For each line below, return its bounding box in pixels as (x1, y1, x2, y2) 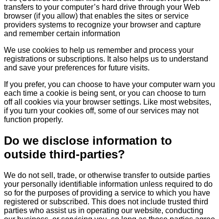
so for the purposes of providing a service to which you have (4, 188, 210, 197)
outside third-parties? (4, 148, 125, 161)
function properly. (4, 115, 63, 124)
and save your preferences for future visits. (4, 64, 150, 72)
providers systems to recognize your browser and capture (4, 21, 201, 29)
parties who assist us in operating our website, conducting (4, 206, 203, 215)
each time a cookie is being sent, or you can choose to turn (4, 89, 206, 98)
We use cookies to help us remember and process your (4, 46, 194, 55)
